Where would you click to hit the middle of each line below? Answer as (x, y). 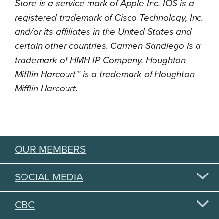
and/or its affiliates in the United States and (103, 32)
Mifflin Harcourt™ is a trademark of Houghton (105, 74)
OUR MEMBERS (50, 149)
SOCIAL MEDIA (49, 177)
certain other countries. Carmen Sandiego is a (108, 46)
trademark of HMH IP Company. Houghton (100, 60)
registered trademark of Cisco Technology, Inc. (109, 18)
